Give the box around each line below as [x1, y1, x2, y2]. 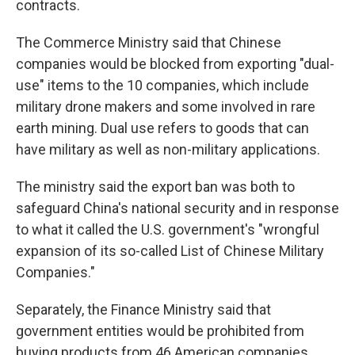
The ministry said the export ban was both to [16, 178, 295, 195]
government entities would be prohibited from [16, 323, 304, 339]
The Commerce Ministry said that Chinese [16, 34, 281, 51]
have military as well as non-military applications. [16, 141, 320, 158]
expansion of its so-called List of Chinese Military [16, 242, 324, 259]
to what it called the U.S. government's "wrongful [16, 221, 319, 238]
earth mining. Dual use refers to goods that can [16, 120, 309, 136]
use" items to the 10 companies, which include [16, 77, 309, 94]
